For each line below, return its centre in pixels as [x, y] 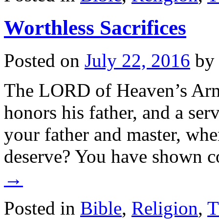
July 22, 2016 [137, 61]
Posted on [42, 61]
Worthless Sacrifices [95, 28]
